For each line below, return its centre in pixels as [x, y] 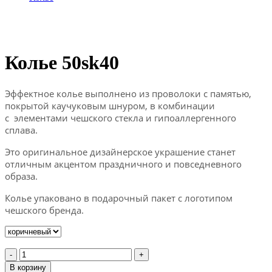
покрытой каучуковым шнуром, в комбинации [110, 105]
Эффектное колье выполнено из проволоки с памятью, [128, 93]
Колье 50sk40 [62, 63]
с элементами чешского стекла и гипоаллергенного [121, 117]
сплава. [21, 130]
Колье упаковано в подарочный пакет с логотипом [119, 198]
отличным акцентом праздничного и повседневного [123, 164]
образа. [21, 176]
